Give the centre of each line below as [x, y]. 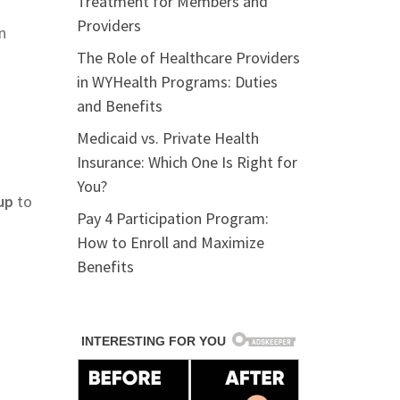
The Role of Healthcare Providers [188, 58]
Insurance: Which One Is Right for [187, 162]
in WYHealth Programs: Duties [177, 82]
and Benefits [120, 106]
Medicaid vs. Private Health [168, 138]
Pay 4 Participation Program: [173, 218]
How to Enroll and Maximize [171, 242]
